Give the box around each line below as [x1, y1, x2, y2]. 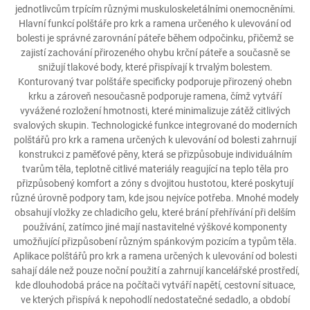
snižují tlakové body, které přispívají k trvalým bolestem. [37, 62, 273, 73]
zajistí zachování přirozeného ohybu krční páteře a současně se [20, 47, 290, 58]
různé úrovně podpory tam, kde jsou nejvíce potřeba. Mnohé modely [11, 192, 299, 203]
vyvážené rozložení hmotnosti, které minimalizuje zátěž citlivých [19, 105, 291, 116]
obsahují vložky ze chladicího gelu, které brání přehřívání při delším [15, 207, 295, 218]
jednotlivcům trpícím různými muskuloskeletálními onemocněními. [15, 3, 295, 15]
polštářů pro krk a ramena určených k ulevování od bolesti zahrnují [14, 134, 296, 145]
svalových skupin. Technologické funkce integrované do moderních [12, 120, 298, 131]
